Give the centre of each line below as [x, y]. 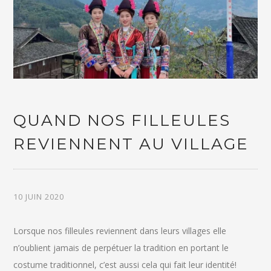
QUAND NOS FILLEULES [122, 120]
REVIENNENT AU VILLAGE [131, 144]
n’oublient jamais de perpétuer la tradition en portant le [121, 247]
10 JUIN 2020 [39, 196]
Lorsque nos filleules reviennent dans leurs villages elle [120, 230]
